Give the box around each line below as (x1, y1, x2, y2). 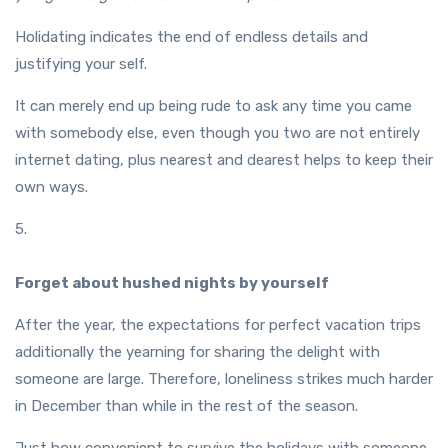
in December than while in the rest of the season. (15, 397, 358, 416)
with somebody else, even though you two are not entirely (15, 124, 420, 143)
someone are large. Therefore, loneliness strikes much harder (15, 370, 433, 389)
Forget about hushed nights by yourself (15, 274, 329, 293)
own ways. (15, 178, 88, 197)
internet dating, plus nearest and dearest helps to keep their (15, 151, 433, 170)
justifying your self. (15, 55, 147, 74)
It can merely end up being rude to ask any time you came (15, 97, 412, 116)
